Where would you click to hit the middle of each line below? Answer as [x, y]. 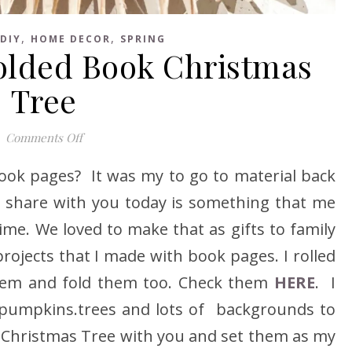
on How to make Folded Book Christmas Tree [202, 136]
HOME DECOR [71, 38]
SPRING [143, 38]
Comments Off [44, 137]
